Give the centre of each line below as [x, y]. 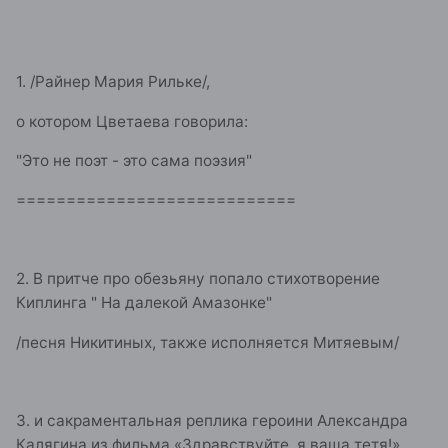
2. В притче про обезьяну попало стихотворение [198, 279]
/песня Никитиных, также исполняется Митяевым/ [207, 342]
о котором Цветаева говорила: [132, 121]
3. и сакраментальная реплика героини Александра [212, 421]
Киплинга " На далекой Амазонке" [144, 303]
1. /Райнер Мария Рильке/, [113, 82]
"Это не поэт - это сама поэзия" [134, 161]
